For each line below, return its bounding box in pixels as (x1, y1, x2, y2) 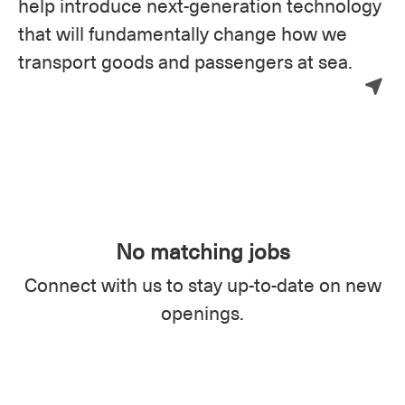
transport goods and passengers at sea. (18, 47, 353, 75)
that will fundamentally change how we (18, 19, 347, 47)
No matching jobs (115, 234, 290, 267)
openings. (161, 298, 244, 326)
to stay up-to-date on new (161, 270, 381, 298)
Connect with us (24, 270, 162, 298)
